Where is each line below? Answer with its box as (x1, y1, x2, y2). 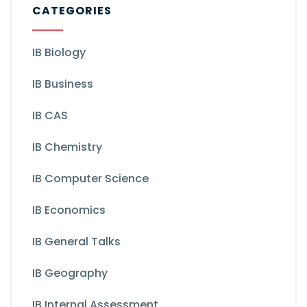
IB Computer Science (32, 171, 149, 186)
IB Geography (32, 265, 108, 281)
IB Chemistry (32, 139, 102, 155)
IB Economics (32, 202, 106, 218)
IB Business (32, 76, 93, 92)
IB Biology (32, 45, 86, 60)
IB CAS (32, 108, 68, 123)
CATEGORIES (32, 3, 112, 19)
